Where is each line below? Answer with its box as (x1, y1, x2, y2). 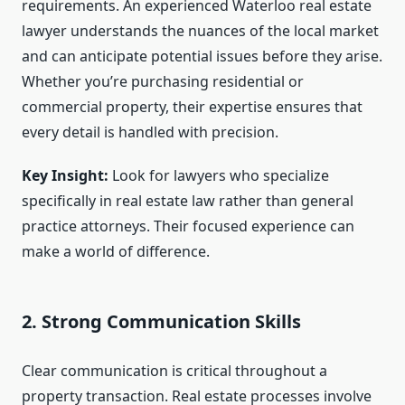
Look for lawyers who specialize (108, 165, 329, 186)
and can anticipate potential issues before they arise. (22, 46, 382, 67)
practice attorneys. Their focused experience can (22, 216, 354, 237)
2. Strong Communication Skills (22, 309, 301, 334)
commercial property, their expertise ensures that (22, 97, 363, 118)
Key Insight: (22, 165, 108, 186)
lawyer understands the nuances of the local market (22, 21, 379, 42)
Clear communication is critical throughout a (22, 361, 327, 381)
